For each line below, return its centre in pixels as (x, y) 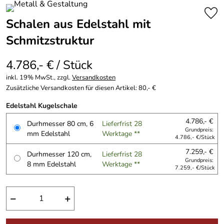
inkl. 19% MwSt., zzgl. (39, 77)
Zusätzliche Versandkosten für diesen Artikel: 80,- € (81, 88)
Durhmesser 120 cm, (59, 154)
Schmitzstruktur (50, 40)
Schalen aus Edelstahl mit (78, 24)
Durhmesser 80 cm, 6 (60, 123)
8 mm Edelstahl (51, 164)
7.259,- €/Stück (195, 168)
